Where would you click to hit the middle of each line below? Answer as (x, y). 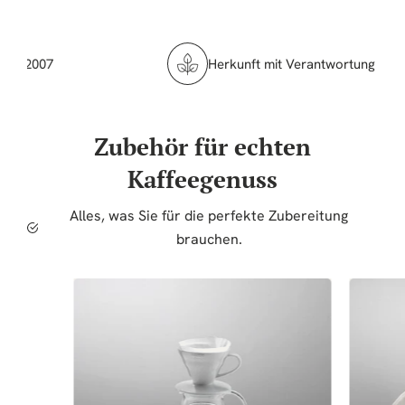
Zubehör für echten (202, 147)
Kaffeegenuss (202, 179)
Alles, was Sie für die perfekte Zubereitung (209, 216)
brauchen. (209, 240)
